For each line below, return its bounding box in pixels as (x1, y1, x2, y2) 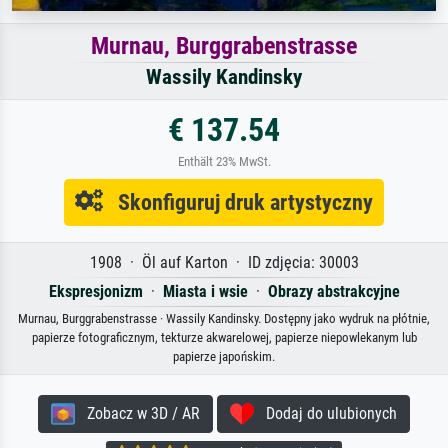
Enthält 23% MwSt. (177, 153, 271, 169)
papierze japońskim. (173, 348, 275, 364)
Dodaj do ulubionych (254, 403, 397, 423)
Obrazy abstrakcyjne (267, 281, 400, 301)
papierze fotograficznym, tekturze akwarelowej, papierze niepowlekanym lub (31, 329, 417, 345)
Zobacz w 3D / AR (75, 403, 200, 423)
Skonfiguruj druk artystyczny (103, 188, 373, 215)
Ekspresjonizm (48, 281, 143, 301)
